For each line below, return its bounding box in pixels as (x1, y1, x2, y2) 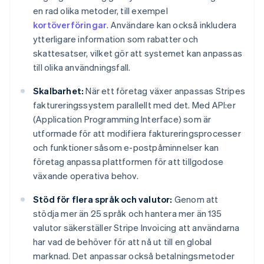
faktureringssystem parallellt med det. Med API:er (33, 99, 236, 111)
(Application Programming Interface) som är (33, 113, 212, 126)
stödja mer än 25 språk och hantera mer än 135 (33, 207, 222, 220)
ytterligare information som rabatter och (33, 33, 198, 45)
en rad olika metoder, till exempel (33, 5, 168, 17)
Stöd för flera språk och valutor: (33, 193, 173, 206)
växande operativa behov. (33, 170, 138, 182)
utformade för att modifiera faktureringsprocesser (33, 127, 241, 140)
